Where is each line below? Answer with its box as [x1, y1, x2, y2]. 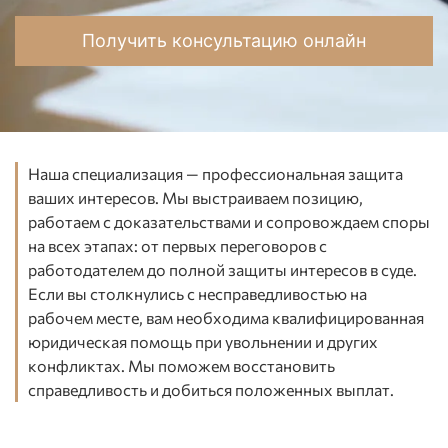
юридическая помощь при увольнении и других [28, 332, 378, 351]
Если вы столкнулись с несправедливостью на [28, 284, 367, 303]
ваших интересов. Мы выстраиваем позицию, [28, 188, 363, 207]
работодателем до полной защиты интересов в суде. [28, 260, 417, 279]
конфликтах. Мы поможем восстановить [28, 356, 335, 375]
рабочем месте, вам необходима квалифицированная [28, 308, 424, 327]
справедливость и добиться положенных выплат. [28, 380, 394, 399]
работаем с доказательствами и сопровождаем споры [28, 212, 430, 231]
